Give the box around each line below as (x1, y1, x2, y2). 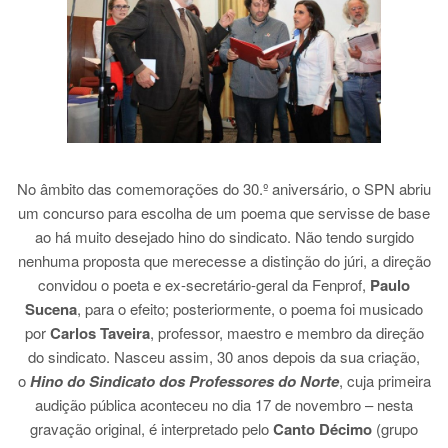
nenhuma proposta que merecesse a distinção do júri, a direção (17, 250, 431, 272)
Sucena (25, 298, 77, 321)
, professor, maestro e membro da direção (149, 322, 424, 344)
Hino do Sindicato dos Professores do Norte (29, 370, 339, 393)
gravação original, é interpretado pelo (30, 418, 269, 440)
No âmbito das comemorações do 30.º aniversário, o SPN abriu (17, 178, 431, 200)
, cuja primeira (338, 370, 431, 392)
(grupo (376, 418, 418, 440)
